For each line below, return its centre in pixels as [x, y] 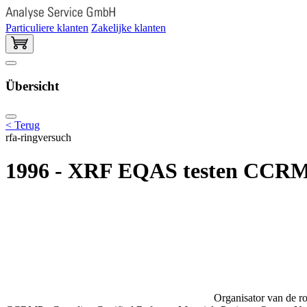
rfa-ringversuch [38, 137]
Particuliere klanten [47, 27]
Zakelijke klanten [128, 27]
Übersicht [32, 86]
